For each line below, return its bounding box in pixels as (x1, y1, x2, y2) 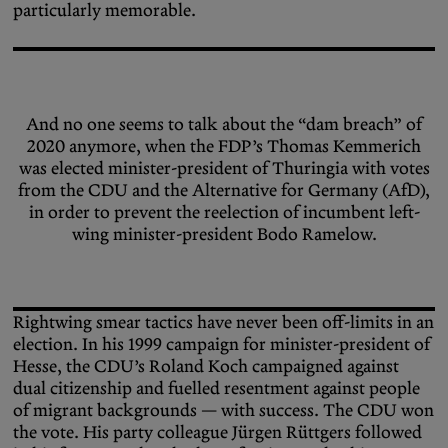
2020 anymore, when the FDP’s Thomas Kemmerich (27, 135, 421, 158)
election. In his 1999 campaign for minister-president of (13, 333, 430, 356)
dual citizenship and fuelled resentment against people (13, 377, 420, 400)
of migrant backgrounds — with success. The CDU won (13, 399, 434, 422)
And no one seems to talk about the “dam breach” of (26, 113, 422, 136)
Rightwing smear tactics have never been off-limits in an (13, 311, 434, 334)
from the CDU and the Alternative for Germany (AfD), (18, 179, 430, 202)
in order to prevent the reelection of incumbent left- (28, 201, 420, 224)
